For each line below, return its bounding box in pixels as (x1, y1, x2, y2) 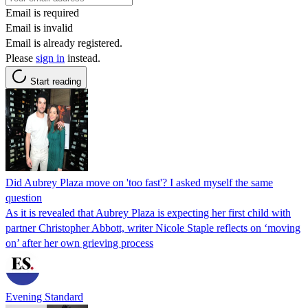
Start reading (30, 76, 81, 87)
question (5, 191, 42, 203)
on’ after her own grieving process (5, 236, 153, 249)
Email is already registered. (5, 36, 122, 49)
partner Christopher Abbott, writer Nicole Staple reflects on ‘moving (5, 221, 300, 234)
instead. (65, 52, 100, 64)
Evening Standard (5, 290, 83, 302)
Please (5, 52, 36, 64)
